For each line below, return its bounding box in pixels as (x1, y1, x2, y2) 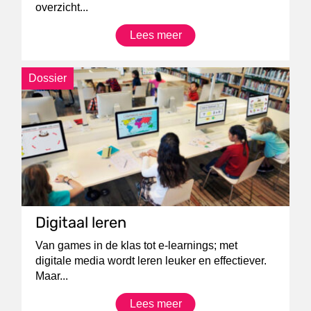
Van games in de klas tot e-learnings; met (35, 239, 238, 251)
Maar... (35, 270, 69, 282)
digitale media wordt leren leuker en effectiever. (35, 255, 267, 267)
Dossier (28, 72, 67, 84)
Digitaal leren (35, 213, 127, 232)
